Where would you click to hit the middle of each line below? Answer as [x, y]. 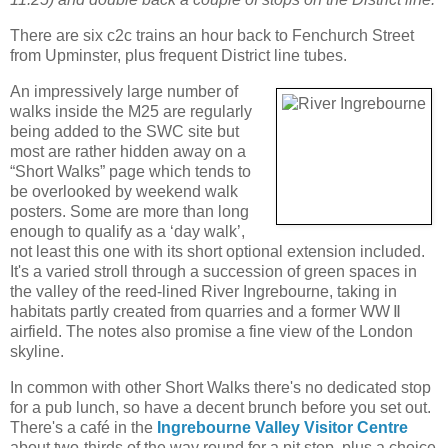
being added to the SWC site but [124, 131]
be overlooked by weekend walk [124, 191]
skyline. [37, 351]
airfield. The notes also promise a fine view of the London [211, 331]
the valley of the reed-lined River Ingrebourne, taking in [203, 291]
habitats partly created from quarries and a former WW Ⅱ [205, 311]
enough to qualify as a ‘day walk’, [127, 231]
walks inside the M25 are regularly [131, 111]
